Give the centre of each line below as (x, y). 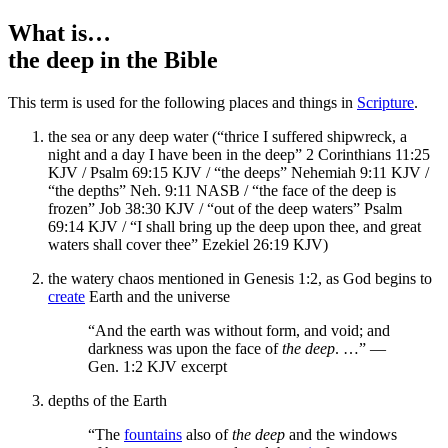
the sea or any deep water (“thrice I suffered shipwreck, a (227, 136)
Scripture (385, 102)
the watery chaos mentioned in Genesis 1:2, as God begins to (240, 278)
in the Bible (159, 59)
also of (207, 434)
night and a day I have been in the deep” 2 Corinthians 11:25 (239, 154)
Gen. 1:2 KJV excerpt (157, 366)
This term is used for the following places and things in (182, 102)
